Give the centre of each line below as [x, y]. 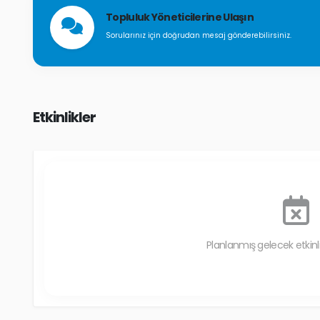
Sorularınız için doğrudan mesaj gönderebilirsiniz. [199, 35]
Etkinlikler [65, 117]
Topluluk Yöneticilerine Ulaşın [180, 17]
